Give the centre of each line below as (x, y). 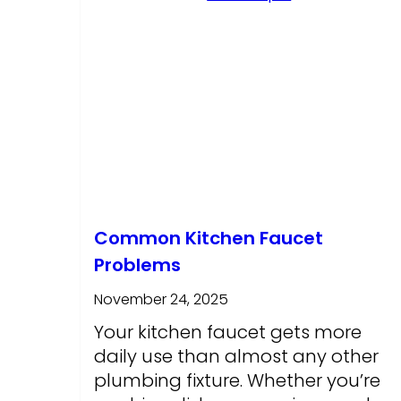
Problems (137, 265)
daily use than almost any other (236, 357)
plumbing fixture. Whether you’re (237, 381)
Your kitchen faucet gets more (227, 333)
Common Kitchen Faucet (208, 239)
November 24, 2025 (161, 300)
